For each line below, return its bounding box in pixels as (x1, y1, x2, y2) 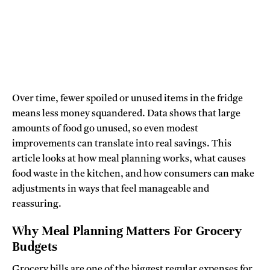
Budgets (12, 239, 58, 254)
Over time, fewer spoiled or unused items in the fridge (12, 93, 243, 104)
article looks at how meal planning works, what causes (12, 154, 246, 164)
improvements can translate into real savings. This (12, 139, 231, 149)
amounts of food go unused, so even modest (12, 124, 198, 134)
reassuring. (12, 199, 61, 209)
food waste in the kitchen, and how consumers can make (12, 169, 254, 179)
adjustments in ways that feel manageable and (12, 184, 209, 194)
